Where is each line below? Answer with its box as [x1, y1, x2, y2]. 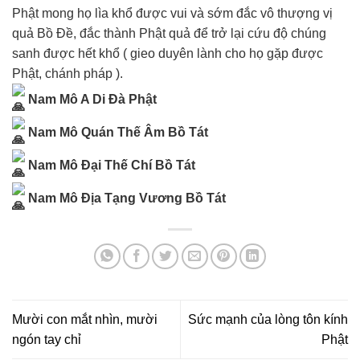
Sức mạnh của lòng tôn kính [188, 312, 348, 326]
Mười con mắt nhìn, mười [12, 312, 157, 326]
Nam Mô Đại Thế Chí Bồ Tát [25, 157, 195, 172]
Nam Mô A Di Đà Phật [25, 92, 157, 106]
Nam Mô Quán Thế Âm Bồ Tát [25, 125, 208, 139]
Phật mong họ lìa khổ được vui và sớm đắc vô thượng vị [12, 6, 333, 20]
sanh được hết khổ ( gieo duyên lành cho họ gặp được [12, 46, 323, 60]
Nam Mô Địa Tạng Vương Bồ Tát [25, 190, 226, 205]
